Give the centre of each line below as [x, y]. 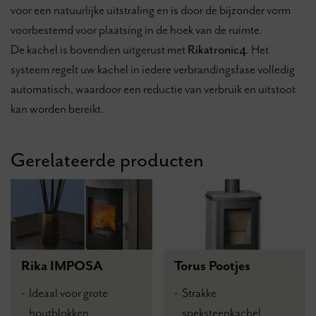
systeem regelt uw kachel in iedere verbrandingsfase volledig [153, 69]
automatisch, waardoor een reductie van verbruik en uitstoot [153, 89]
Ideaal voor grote [68, 292]
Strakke [200, 292]
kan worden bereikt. [57, 108]
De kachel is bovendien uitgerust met [99, 49]
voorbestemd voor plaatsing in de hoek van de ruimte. [136, 29]
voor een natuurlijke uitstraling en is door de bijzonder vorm [151, 10]
